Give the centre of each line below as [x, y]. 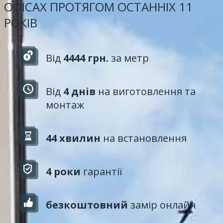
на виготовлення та [146, 91]
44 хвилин [73, 138]
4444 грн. [86, 58]
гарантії [102, 171]
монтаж [65, 105]
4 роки [63, 171]
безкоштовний [87, 205]
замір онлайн [162, 205]
